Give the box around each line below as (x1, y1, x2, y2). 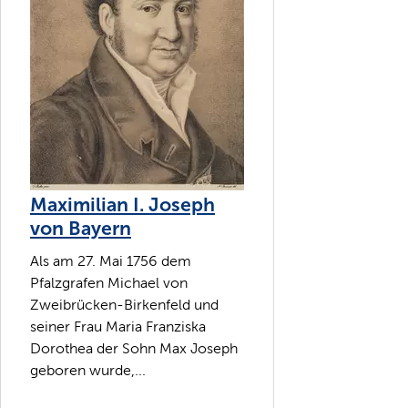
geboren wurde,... (30, 362, 146, 378)
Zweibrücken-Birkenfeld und (30, 296, 219, 312)
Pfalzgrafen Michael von (30, 274, 188, 291)
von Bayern (30, 217, 131, 241)
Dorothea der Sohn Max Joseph (30, 340, 238, 356)
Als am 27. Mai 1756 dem (30, 252, 191, 269)
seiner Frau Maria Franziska (30, 318, 206, 334)
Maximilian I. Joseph (30, 193, 215, 218)
